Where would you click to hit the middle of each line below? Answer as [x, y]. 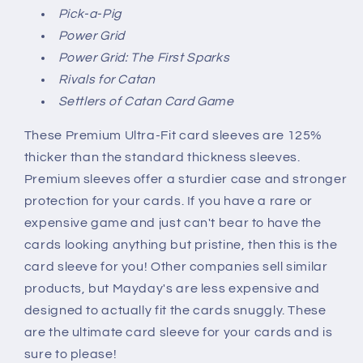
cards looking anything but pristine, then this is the [181, 245]
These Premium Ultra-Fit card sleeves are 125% [173, 136]
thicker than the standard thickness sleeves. [162, 158]
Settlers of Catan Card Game [146, 101]
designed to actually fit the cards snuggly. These [175, 311]
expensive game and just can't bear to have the [173, 223]
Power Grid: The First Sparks [144, 57]
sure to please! [70, 354]
